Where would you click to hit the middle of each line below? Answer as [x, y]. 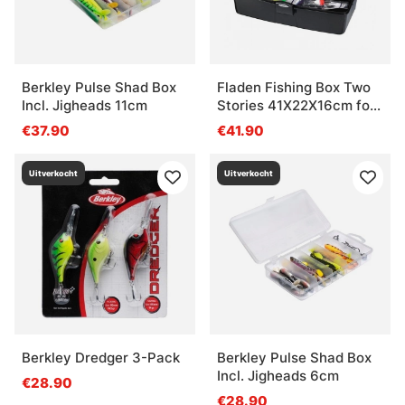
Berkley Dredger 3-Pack [101, 357]
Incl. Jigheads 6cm [278, 375]
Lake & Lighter [264, 123]
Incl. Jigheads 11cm [85, 105]
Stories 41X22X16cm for [296, 105]
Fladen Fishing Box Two [294, 87]
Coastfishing [259, 141]
